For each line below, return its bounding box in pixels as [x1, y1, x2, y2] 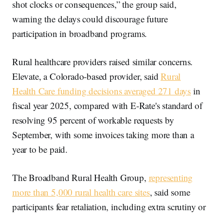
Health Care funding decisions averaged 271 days [12, 85, 191, 97]
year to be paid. [12, 143, 68, 155]
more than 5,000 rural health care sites [12, 186, 150, 198]
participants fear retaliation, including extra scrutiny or [12, 200, 206, 213]
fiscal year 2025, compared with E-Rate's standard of [12, 99, 203, 111]
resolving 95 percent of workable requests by [12, 114, 174, 126]
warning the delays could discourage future [12, 13, 168, 25]
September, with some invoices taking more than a [12, 128, 194, 141]
